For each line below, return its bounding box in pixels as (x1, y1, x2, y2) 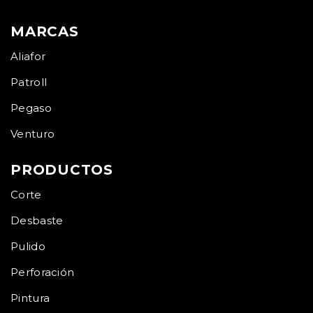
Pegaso (10, 101, 52, 115)
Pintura (10, 291, 50, 305)
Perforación (10, 265, 75, 279)
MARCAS (10, 23, 79, 40)
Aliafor (10, 50, 46, 63)
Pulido (10, 240, 45, 253)
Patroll (10, 75, 48, 89)
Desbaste (10, 214, 64, 227)
